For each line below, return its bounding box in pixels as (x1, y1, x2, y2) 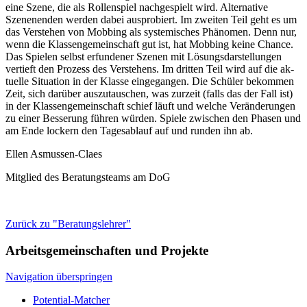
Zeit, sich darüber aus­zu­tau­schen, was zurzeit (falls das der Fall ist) (5, 88, 293, 99)
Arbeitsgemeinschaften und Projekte (5, 243, 208, 258)
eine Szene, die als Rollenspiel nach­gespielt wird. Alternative (5, 1, 268, 13)
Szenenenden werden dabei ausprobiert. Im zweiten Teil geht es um (5, 14, 297, 25)
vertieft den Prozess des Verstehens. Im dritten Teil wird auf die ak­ (5, 63, 294, 75)
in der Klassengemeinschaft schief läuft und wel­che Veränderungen (5, 100, 295, 112)
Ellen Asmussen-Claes (5, 148, 102, 160)
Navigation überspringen (5, 271, 112, 283)
